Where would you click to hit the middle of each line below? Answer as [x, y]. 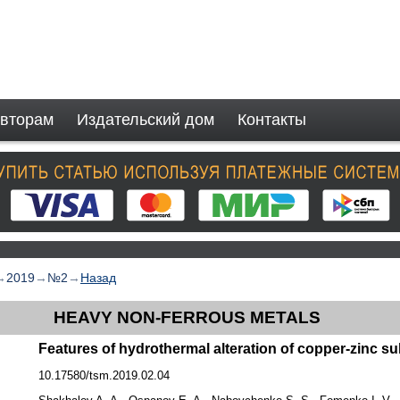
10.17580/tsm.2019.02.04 [104, 375]
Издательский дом [146, 120]
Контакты [272, 120]
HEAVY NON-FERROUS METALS [187, 317]
